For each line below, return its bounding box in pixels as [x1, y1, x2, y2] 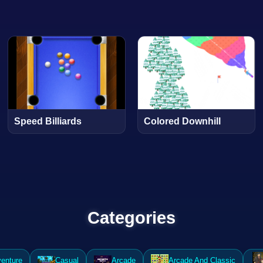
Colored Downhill [143, 116, 221, 127]
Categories [87, 208, 176, 228]
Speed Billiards [14, 116, 82, 127]
